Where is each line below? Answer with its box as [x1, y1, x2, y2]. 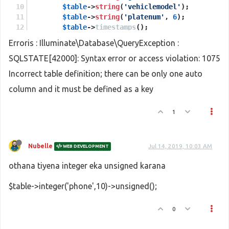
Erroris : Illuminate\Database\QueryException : [9, 38, 179, 48]
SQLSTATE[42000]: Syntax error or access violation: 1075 [9, 54, 220, 63]
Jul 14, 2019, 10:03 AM [148, 143, 212, 149]
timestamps [95, 23, 136, 31]
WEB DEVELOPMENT [62, 144, 109, 149]
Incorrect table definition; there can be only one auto [9, 69, 202, 78]
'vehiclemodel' [124, 3, 181, 11]
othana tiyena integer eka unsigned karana [9, 161, 166, 170]
